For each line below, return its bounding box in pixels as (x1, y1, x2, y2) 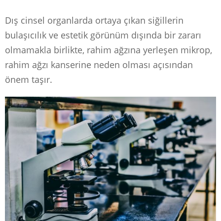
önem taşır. (5, 73, 52, 85)
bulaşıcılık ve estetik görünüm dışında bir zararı (5, 29, 201, 41)
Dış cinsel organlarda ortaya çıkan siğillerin (5, 14, 184, 26)
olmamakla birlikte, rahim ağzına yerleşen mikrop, (5, 43, 212, 56)
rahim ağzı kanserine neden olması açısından (5, 58, 193, 71)
